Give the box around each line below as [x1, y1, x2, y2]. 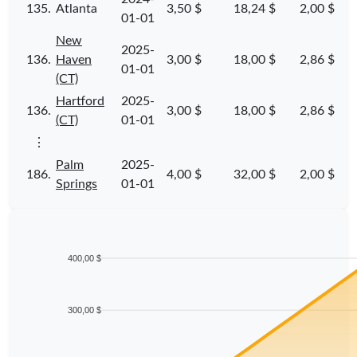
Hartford [56, 94, 104, 108]
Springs [56, 177, 97, 190]
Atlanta [56, 2, 97, 15]
